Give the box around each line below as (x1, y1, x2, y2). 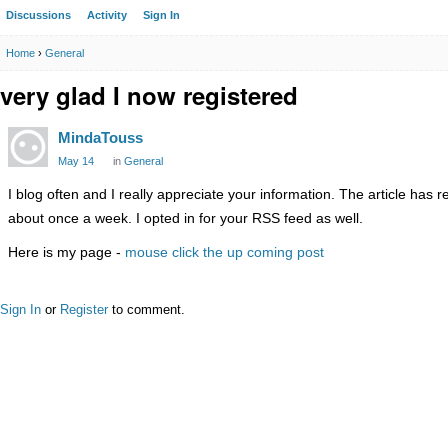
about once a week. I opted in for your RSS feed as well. (8, 210, 363, 226)
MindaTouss (58, 129, 143, 146)
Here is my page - (8, 244, 125, 260)
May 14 (58, 155, 94, 167)
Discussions (6, 9, 71, 21)
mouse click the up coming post (125, 244, 324, 260)
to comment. (108, 302, 185, 317)
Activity (87, 9, 127, 21)
